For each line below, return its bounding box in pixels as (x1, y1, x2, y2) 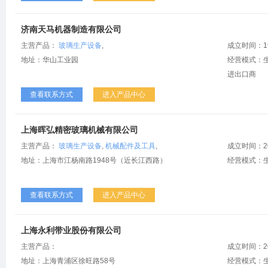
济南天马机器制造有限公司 (21, 25, 121, 34)
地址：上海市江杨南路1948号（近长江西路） (21, 156, 167, 165)
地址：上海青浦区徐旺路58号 (21, 257, 115, 265)
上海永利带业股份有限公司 (21, 226, 121, 235)
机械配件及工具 (105, 142, 156, 150)
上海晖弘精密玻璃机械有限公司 (21, 125, 138, 135)
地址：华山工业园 (21, 56, 78, 64)
